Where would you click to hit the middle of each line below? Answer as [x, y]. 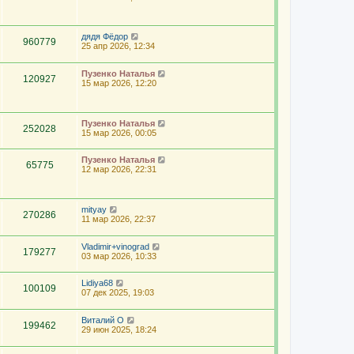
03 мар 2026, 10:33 [119, 256]
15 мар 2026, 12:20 [119, 83]
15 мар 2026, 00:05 [119, 132]
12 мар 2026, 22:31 [119, 169]
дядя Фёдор [105, 37]
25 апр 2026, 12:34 [118, 46]
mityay [94, 209]
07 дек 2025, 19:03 [118, 293]
